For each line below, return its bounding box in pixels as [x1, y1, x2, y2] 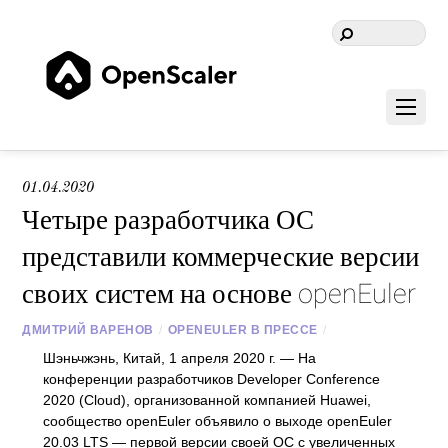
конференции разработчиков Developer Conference [42, 371, 380, 387]
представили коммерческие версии [22, 241, 420, 272]
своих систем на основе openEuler [22, 278, 417, 309]
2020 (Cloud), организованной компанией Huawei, [42, 392, 371, 408]
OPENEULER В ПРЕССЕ [168, 323, 318, 337]
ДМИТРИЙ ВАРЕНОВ [22, 323, 154, 337]
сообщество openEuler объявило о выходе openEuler [42, 413, 392, 429]
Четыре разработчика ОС [22, 204, 315, 235]
